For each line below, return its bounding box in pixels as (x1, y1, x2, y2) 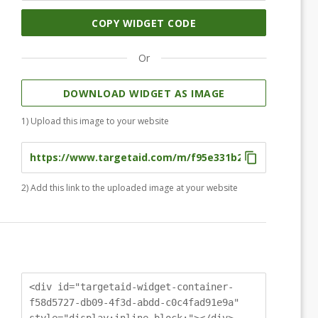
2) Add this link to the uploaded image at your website (21, 181, 238, 194)
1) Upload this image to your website (21, 114, 169, 127)
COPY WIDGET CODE (92, 16, 196, 30)
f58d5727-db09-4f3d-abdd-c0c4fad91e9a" (29, 296, 239, 308)
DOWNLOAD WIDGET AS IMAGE (62, 86, 225, 100)
